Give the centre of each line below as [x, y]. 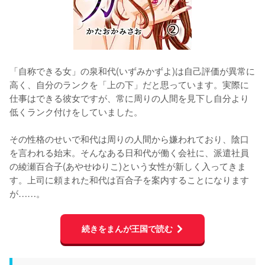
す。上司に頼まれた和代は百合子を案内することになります [129, 179]
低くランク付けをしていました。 [76, 111]
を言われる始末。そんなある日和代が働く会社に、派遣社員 [129, 152]
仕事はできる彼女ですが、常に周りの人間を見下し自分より [129, 97]
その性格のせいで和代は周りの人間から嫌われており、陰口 [129, 138]
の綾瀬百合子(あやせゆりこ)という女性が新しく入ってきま [128, 165]
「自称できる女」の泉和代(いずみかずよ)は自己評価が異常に [132, 70]
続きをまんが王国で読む [127, 229]
